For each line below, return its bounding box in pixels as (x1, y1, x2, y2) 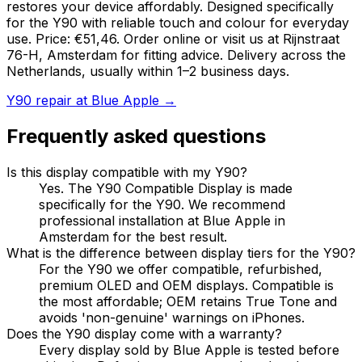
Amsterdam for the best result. (39, 228, 227, 245)
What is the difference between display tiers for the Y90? (6, 244, 356, 261)
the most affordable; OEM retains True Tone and (39, 293, 337, 309)
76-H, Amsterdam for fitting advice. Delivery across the (6, 46, 346, 63)
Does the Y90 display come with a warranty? (6, 325, 282, 342)
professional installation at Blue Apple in (39, 212, 285, 229)
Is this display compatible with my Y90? (6, 163, 247, 180)
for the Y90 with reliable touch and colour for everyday (6, 14, 349, 31)
